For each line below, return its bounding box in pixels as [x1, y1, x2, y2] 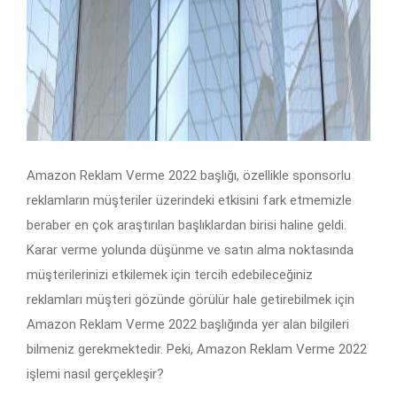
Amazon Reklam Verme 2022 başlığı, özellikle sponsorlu [27, 167, 351, 184]
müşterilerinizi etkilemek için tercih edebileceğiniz [27, 267, 313, 284]
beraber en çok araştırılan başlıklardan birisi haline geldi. [27, 217, 346, 234]
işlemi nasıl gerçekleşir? [27, 366, 164, 383]
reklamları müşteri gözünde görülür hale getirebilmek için [27, 292, 354, 308]
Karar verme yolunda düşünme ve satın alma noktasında [27, 242, 354, 259]
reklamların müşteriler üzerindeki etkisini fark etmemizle [27, 192, 352, 209]
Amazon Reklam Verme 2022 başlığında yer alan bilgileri [27, 316, 349, 333]
